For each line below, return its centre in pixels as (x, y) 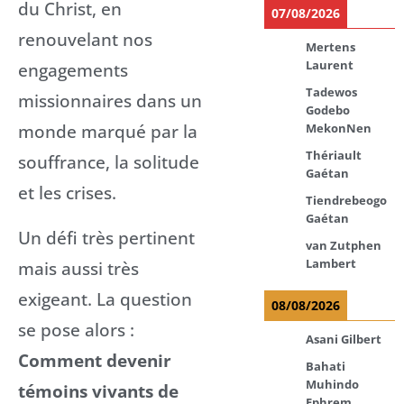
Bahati (326, 366)
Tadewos (332, 92)
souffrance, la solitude (109, 161)
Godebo (328, 110)
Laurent (330, 64)
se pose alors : (76, 329)
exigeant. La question (105, 298)
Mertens (331, 46)
